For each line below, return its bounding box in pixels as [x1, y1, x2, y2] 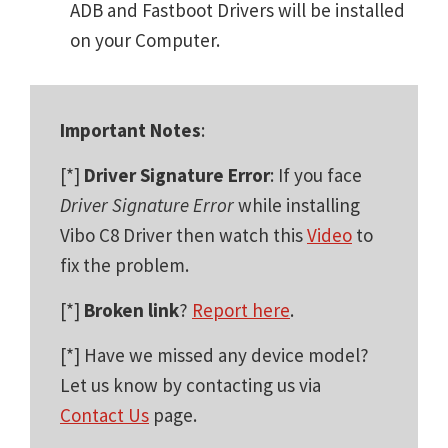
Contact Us [60, 402, 149, 427]
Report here [192, 297, 290, 322]
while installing [234, 192, 360, 217]
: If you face [270, 162, 362, 187]
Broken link [84, 297, 179, 322]
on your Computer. [70, 27, 220, 52]
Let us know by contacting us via [60, 372, 321, 397]
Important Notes [60, 117, 201, 142]
